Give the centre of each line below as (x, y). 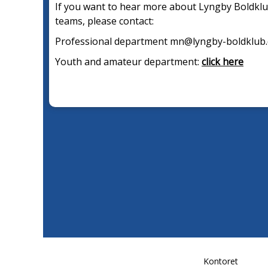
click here (223, 62)
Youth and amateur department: (128, 62)
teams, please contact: (104, 21)
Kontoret (221, 261)
